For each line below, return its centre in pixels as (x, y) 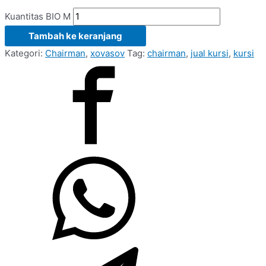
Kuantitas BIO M (38, 16)
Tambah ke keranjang (75, 36)
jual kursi (210, 53)
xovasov (107, 53)
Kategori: (25, 53)
